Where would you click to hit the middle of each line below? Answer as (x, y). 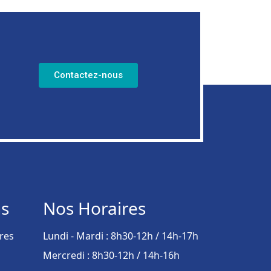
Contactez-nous (88, 75)
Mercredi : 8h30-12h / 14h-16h (111, 255)
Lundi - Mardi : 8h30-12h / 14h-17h (121, 236)
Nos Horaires (94, 208)
